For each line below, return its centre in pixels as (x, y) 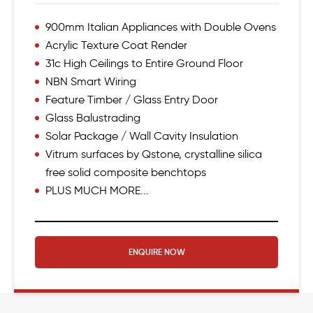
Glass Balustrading (93, 117)
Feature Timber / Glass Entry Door (132, 99)
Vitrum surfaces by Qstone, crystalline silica (154, 154)
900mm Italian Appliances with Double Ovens (161, 27)
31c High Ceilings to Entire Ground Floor (144, 63)
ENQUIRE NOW (156, 252)
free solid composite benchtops (126, 172)
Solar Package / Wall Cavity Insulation (142, 136)
